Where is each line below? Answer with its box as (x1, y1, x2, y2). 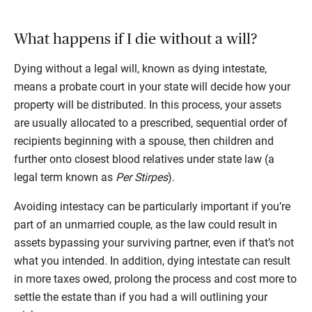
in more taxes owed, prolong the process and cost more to (14, 272, 297, 286)
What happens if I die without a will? (14, 31, 257, 47)
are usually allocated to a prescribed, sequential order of (14, 116, 288, 130)
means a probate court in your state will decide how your (14, 80, 290, 94)
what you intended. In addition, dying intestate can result (14, 254, 290, 268)
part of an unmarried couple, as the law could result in (14, 218, 277, 232)
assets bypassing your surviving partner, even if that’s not (14, 236, 294, 250)
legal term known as (14, 171, 116, 185)
